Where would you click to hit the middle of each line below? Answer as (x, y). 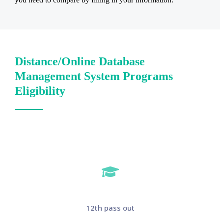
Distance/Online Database (80, 61)
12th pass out (110, 207)
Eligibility (40, 91)
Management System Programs (94, 76)
